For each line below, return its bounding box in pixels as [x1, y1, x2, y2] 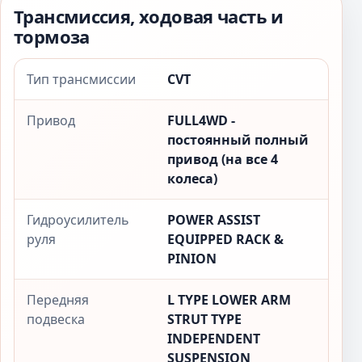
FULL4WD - [167, 112, 235, 129]
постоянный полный [167, 131, 309, 149]
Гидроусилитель [27, 211, 129, 229]
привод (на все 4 [167, 150, 278, 168]
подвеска [27, 310, 85, 328]
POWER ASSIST [167, 211, 260, 229]
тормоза [14, 24, 90, 48]
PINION [167, 250, 217, 267]
